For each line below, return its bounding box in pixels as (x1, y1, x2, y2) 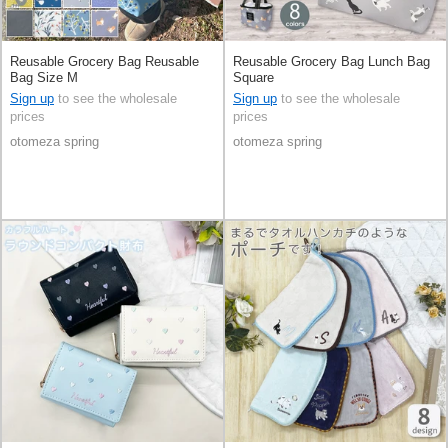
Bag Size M (10, 70, 78, 86)
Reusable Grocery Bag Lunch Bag (233, 54, 430, 70)
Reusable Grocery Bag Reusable (10, 54, 199, 70)
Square (233, 70, 274, 86)
